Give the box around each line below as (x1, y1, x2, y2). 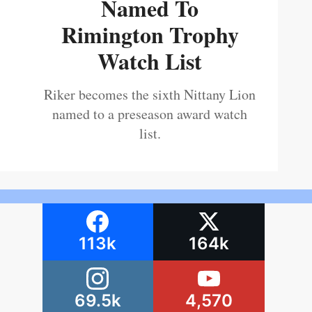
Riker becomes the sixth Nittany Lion (44, 85, 256, 104)
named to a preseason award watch (52, 104, 248, 124)
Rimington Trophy (61, 18, 239, 52)
